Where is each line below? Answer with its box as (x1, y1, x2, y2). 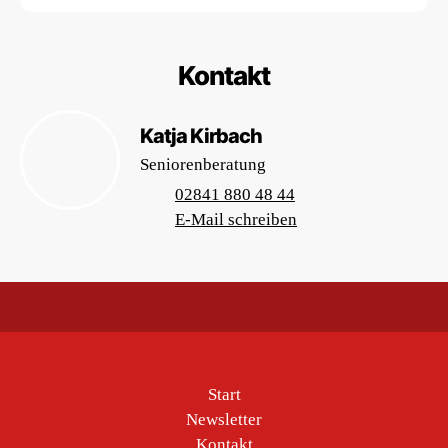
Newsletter (186, 410, 262, 429)
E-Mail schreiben (175, 210, 297, 229)
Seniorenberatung (140, 155, 266, 174)
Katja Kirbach (140, 124, 262, 148)
